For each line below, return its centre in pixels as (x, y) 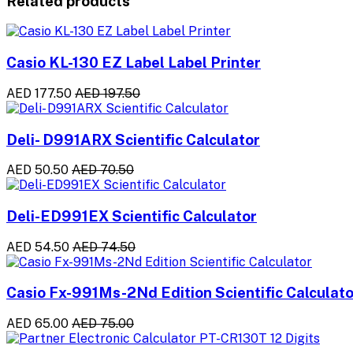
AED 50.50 (37, 170)
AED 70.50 (103, 170)
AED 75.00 (103, 324)
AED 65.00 (37, 324)
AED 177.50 (39, 93)
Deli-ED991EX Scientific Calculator (132, 216)
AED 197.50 (108, 93)
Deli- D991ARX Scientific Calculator (133, 139)
